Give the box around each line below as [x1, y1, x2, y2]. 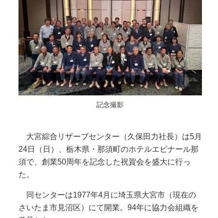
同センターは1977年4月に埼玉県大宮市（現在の [18, 191, 196, 200]
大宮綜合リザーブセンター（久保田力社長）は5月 [18, 132, 202, 141]
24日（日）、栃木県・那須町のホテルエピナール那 [18, 145, 199, 154]
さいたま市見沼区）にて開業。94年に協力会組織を [18, 203, 199, 212]
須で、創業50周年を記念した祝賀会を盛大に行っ [18, 158, 191, 166]
